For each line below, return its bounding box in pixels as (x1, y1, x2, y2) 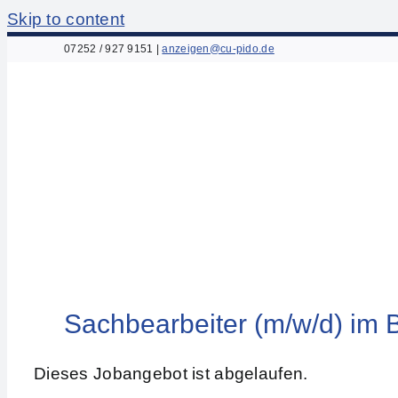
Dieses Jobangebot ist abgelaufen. (34, 364, 308, 383)
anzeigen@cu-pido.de (162, 43, 275, 55)
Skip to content (7, 10, 125, 28)
